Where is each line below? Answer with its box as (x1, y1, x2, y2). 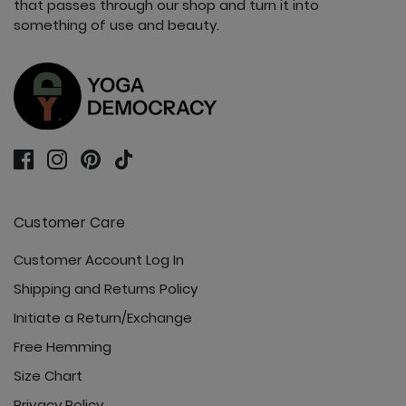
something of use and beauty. (14, 14, 219, 34)
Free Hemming (14, 336, 111, 356)
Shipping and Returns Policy (14, 278, 198, 298)
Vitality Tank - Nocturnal (115, 121, 284, 143)
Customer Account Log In (14, 249, 184, 269)
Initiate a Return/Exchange (14, 307, 192, 327)
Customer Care (14, 211, 126, 233)
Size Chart (14, 365, 82, 385)
